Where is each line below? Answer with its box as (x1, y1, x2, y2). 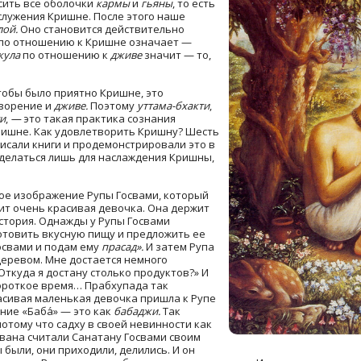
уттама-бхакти (137, 98, 210, 113)
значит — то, (144, 47, 211, 62)
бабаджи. (114, 303, 160, 318)
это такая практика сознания (23, 110, 176, 126)
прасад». (102, 239, 143, 254)
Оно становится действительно (18, 21, 185, 36)
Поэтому (88, 98, 137, 113)
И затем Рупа (143, 239, 214, 254)
